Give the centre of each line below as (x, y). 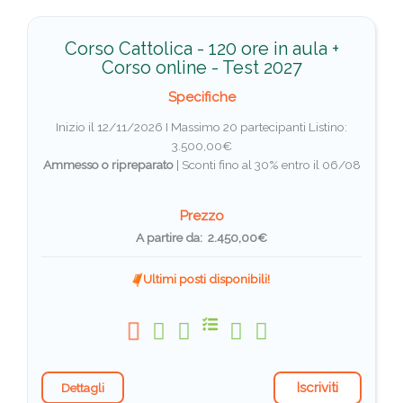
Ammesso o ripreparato (108, 165)
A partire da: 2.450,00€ (201, 237)
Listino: (328, 127)
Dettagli (83, 387)
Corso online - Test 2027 (201, 68)
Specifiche (201, 98)
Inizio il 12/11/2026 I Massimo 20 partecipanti (182, 127)
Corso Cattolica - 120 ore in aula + (201, 49)
